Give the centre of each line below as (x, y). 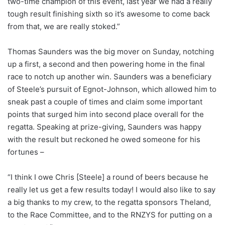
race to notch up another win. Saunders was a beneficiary (109, 77)
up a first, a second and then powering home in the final (106, 64)
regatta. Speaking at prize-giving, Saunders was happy (104, 127)
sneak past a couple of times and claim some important (105, 102)
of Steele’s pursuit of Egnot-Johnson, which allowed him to (112, 89)
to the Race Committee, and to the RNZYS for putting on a (110, 215)
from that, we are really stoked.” (64, 27)
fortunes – (26, 152)
